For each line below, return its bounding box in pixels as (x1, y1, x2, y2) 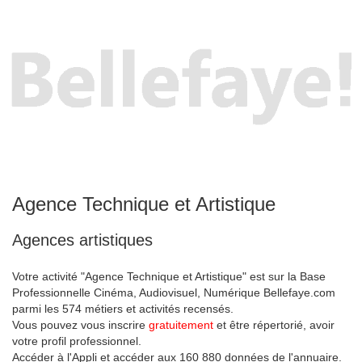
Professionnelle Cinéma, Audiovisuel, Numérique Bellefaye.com (12, 286, 335, 299)
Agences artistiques (12, 231, 153, 249)
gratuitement (149, 318, 213, 331)
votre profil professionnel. (12, 335, 141, 347)
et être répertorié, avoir (213, 318, 335, 331)
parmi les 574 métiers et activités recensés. (12, 302, 234, 315)
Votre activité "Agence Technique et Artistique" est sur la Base (12, 270, 326, 283)
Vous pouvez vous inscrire (12, 318, 149, 331)
